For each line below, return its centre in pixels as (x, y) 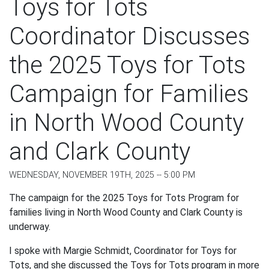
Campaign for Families (129, 94)
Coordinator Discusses (129, 37)
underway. (30, 227)
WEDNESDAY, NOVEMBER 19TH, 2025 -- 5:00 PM (102, 175)
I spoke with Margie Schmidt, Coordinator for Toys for (123, 251)
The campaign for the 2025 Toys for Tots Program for (124, 198)
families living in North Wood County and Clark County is (126, 213)
